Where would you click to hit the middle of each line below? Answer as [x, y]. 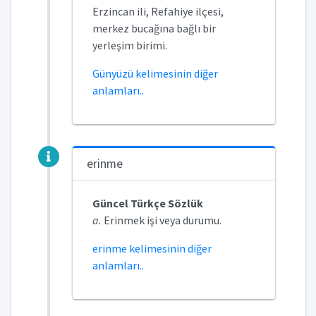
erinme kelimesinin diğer [152, 248]
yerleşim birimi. [129, 45]
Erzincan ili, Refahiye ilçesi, [158, 11]
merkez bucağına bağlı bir [154, 28]
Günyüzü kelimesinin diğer [155, 73]
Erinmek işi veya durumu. [161, 220]
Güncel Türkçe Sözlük [147, 203]
